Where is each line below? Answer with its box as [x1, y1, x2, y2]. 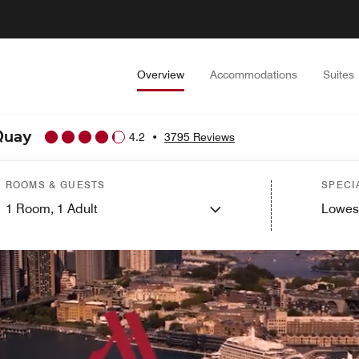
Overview [137, 68, 184, 81]
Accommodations [210, 68, 297, 81]
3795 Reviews [164, 130, 235, 143]
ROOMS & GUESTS [5, 179, 106, 191]
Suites [323, 68, 354, 81]
